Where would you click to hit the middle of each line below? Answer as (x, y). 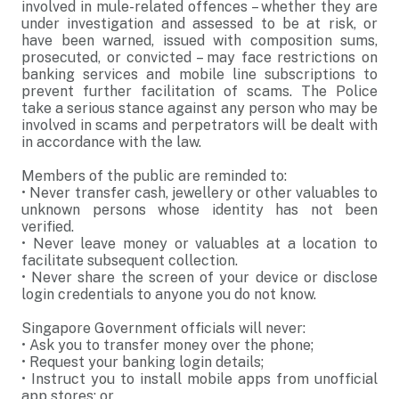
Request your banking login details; (152, 362)
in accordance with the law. (113, 142)
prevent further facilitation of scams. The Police (199, 91)
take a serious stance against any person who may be (199, 108)
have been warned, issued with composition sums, (199, 41)
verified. (49, 227)
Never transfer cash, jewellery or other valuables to (204, 193)
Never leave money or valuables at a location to (205, 244)
